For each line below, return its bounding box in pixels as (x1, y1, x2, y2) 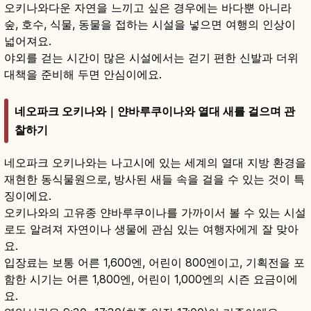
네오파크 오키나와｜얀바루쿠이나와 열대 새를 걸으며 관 (15, 103, 295, 118)
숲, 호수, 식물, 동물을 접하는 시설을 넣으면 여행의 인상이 (4, 17, 296, 32)
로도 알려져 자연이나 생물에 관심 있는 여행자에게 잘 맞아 (4, 221, 299, 236)
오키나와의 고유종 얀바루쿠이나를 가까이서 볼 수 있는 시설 (4, 205, 306, 219)
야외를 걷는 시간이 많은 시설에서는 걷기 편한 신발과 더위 (4, 51, 299, 65)
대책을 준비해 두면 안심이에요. (4, 67, 162, 82)
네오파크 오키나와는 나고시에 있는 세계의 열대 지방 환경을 (4, 155, 306, 169)
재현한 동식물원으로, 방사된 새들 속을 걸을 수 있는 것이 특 (4, 171, 305, 186)
